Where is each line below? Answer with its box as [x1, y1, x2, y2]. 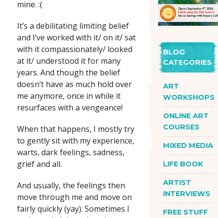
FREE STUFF [163, 207, 208, 217]
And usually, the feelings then [17, 180, 125, 191]
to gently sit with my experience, [17, 135, 134, 146]
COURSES [163, 122, 200, 131]
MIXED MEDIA [163, 141, 213, 150]
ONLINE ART [163, 111, 209, 120]
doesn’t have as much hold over [17, 79, 132, 90]
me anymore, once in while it [17, 91, 121, 102]
